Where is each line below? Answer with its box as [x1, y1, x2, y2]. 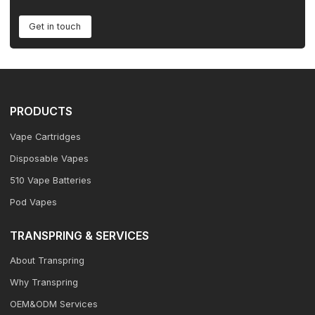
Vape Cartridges [10, 131, 82, 142]
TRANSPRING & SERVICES [10, 228, 150, 243]
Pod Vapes [10, 196, 58, 207]
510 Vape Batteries [10, 174, 92, 186]
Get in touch [29, 21, 82, 32]
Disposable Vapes [10, 153, 89, 164]
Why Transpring [10, 276, 79, 288]
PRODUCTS [10, 104, 73, 119]
